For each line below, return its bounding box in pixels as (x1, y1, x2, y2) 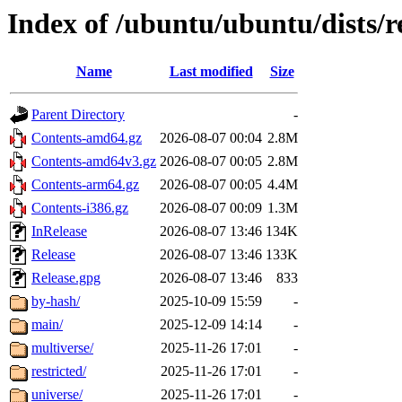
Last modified (169, 64, 253, 80)
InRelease (31, 223, 87, 240)
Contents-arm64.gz (31, 177, 139, 193)
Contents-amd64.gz (31, 130, 142, 146)
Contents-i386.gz (31, 200, 128, 216)
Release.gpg (31, 270, 100, 286)
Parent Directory (31, 107, 125, 123)
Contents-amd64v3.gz (31, 153, 156, 170)
